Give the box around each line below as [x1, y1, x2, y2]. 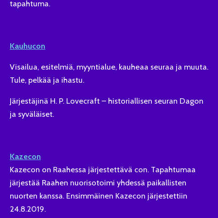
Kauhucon [10, 40, 45, 51]
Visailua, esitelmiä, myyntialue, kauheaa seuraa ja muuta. [10, 61, 208, 72]
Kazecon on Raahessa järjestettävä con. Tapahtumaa [10, 164, 196, 174]
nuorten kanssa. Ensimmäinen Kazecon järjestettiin [10, 190, 187, 200]
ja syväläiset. [10, 109, 54, 119]
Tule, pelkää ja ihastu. [10, 74, 86, 85]
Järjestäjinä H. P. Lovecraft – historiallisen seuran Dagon [10, 96, 203, 106]
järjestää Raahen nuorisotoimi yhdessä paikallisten [10, 177, 186, 187]
